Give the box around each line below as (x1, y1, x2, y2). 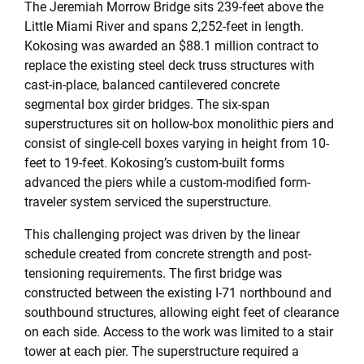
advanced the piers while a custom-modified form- (24, 175, 310, 190)
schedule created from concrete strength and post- (24, 246, 311, 262)
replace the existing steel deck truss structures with (24, 58, 314, 73)
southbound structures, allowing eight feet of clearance (24, 305, 339, 320)
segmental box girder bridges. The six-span (24, 97, 270, 112)
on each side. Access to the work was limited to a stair (24, 324, 333, 340)
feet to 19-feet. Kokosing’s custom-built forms (24, 155, 284, 171)
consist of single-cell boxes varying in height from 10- (24, 136, 329, 151)
